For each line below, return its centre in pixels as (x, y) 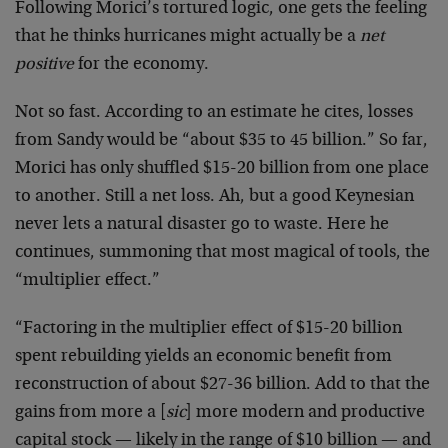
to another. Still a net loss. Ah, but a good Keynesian (214, 196)
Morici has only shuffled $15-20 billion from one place (222, 168)
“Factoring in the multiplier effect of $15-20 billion (208, 328)
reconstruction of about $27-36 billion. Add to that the (222, 384)
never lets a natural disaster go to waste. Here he (202, 224)
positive (44, 64)
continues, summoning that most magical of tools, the (222, 252)
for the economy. (141, 64)
